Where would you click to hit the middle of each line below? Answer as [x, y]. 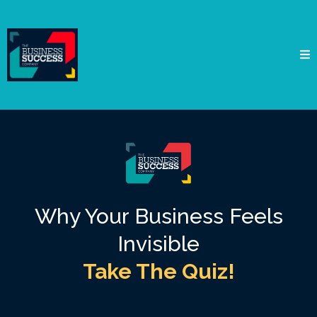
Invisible [158, 243]
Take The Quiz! [158, 271]
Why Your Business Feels [158, 216]
